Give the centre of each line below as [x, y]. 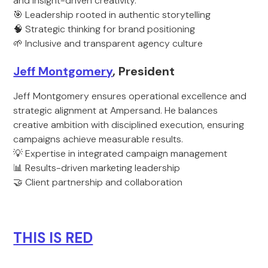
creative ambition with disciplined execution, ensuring [129, 125]
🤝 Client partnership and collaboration [98, 182]
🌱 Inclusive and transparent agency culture [108, 43]
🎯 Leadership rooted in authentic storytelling [112, 15]
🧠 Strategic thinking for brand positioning [104, 29]
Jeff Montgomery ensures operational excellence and [130, 96]
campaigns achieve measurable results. [98, 139]
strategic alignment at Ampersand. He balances [116, 110]
